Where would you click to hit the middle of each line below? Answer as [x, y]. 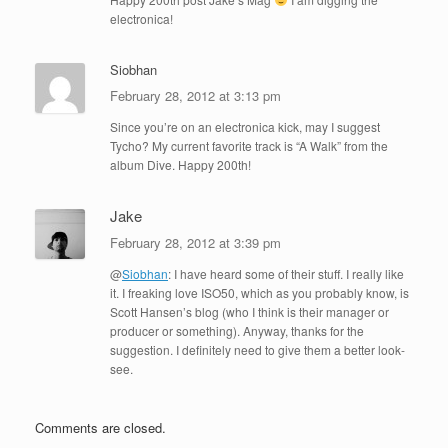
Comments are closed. [100, 427]
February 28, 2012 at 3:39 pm [197, 242]
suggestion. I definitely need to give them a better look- [257, 349]
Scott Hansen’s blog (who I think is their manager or [249, 311]
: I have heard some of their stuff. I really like [286, 273]
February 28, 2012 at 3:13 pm [197, 95]
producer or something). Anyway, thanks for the [237, 330]
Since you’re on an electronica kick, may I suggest [245, 126]
